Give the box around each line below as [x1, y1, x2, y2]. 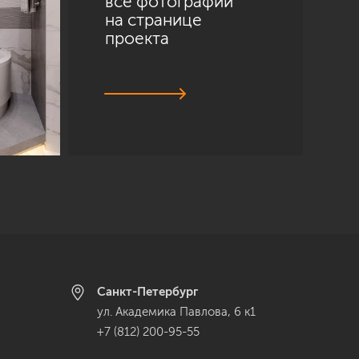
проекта [104, 27, 169, 48]
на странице [104, 9, 202, 30]
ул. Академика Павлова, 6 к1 [97, 305, 256, 319]
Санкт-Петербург [97, 284, 199, 299]
